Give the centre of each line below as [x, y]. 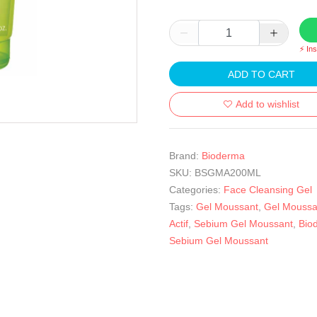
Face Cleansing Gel [268, 190]
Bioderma [223, 156]
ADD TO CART [261, 74]
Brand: [184, 156]
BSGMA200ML [228, 173]
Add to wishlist [268, 104]
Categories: [195, 190]
